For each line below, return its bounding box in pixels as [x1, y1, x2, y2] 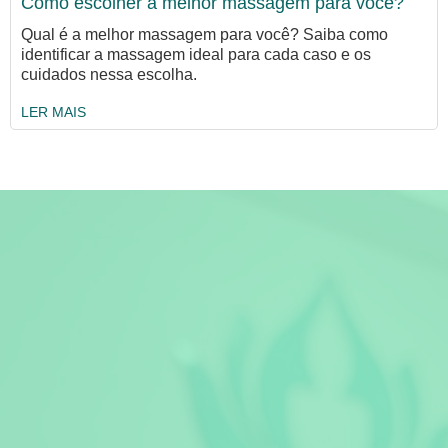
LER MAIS [21, 104, 86, 121]
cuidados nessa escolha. [21, 66, 197, 84]
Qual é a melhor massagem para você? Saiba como [21, 26, 388, 44]
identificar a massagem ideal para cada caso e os [21, 46, 371, 64]
